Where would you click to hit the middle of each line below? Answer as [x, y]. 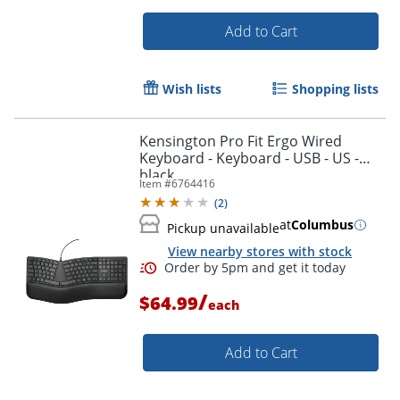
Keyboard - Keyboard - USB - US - [249, 158]
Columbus [322, 225]
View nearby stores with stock [260, 252]
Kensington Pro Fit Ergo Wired [241, 141]
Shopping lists [335, 89]
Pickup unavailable [223, 228]
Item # [155, 183]
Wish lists [192, 89]
